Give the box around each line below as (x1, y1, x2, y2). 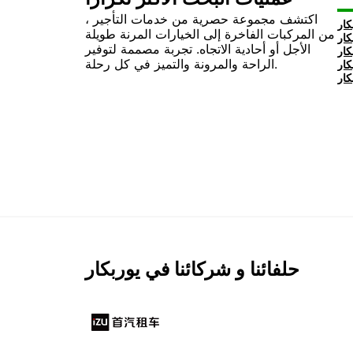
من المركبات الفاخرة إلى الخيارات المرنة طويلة (85, 26, 335, 42)
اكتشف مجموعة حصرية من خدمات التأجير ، (85, 11, 318, 27)
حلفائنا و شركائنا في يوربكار (85, 258, 299, 281)
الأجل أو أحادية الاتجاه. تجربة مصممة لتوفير (85, 41, 310, 57)
